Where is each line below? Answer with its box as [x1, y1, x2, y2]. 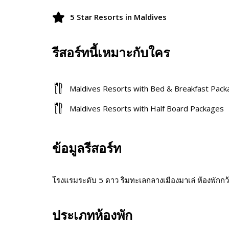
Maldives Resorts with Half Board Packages [70, 103, 224, 114]
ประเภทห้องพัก [52, 206, 132, 224]
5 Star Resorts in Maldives [70, 12, 167, 22]
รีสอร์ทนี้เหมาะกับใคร [52, 43, 170, 62]
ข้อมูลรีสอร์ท [52, 139, 121, 157]
